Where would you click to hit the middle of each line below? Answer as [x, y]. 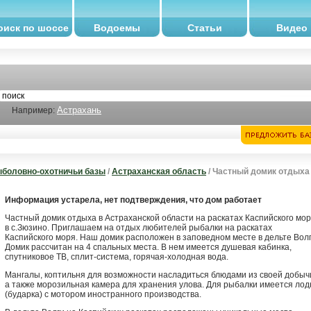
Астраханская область [159, 171]
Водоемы [117, 28]
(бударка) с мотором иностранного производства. [103, 294]
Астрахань [79, 110]
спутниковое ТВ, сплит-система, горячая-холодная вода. [117, 257]
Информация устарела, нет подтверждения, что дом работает [133, 200]
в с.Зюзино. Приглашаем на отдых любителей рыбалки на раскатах [138, 228]
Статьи [204, 28]
